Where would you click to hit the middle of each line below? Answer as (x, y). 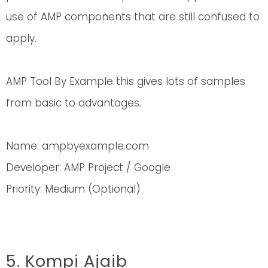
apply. (21, 38)
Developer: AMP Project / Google (88, 167)
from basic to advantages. (74, 103)
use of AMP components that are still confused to (133, 16)
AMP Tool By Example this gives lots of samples (126, 81)
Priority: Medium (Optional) (73, 189)
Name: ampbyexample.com (77, 146)
